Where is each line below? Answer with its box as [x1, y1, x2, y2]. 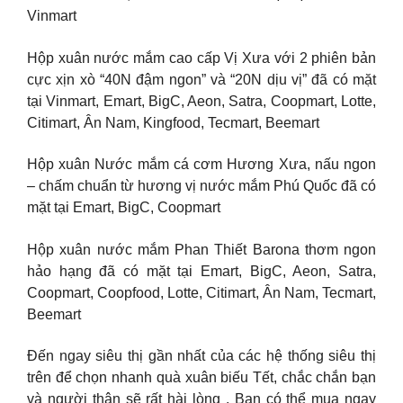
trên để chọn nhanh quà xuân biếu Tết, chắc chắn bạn [27, 370, 376, 386]
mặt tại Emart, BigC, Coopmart [27, 200, 220, 216]
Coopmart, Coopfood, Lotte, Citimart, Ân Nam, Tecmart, [27, 284, 376, 300]
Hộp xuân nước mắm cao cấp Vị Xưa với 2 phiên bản [27, 49, 376, 66]
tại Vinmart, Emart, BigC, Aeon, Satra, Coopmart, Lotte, [27, 93, 376, 109]
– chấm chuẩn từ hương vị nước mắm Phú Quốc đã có [27, 178, 376, 194]
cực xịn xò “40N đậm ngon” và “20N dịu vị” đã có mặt [27, 71, 376, 87]
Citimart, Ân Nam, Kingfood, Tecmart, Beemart [27, 114, 319, 130]
